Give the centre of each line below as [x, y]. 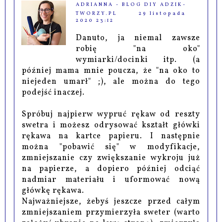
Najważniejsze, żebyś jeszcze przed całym [111, 201]
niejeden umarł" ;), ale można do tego [111, 82]
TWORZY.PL [97, 13]
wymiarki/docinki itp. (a [138, 60]
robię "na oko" [138, 49]
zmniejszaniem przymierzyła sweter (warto [111, 212]
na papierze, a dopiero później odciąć [111, 169]
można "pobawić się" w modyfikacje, [111, 147]
